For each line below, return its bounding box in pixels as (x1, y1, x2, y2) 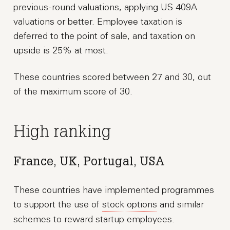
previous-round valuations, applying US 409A (13, 2, 198, 13)
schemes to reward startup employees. (13, 214, 175, 225)
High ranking (13, 125, 111, 142)
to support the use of (13, 199, 103, 210)
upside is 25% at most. (13, 45, 109, 56)
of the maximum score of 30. (13, 86, 133, 98)
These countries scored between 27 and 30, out (13, 71, 212, 83)
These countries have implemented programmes (13, 184, 215, 196)
